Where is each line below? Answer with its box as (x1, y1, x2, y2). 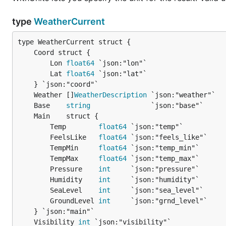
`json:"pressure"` (110, 165, 199, 173)
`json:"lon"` (94, 59, 147, 67)
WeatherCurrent (34, 16, 105, 27)
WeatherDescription (74, 91, 147, 99)
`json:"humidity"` (110, 176, 199, 184)
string (66, 101, 90, 109)
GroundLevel (50, 197, 98, 205)
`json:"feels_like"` (127, 133, 207, 141)
